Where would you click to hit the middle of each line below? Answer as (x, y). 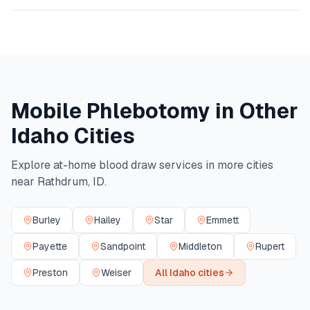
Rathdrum (63, 182)
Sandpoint (123, 246)
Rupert (270, 246)
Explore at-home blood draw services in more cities (142, 165)
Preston (50, 273)
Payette (50, 246)
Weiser (116, 273)
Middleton (200, 246)
